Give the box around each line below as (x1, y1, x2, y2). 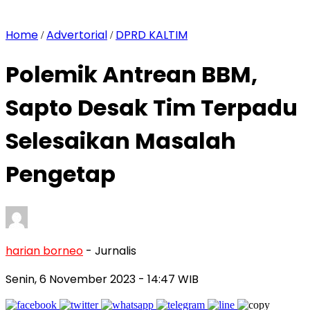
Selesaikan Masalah (6, 125, 236, 157)
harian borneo (6, 242, 83, 259)
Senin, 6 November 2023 (6, 271, 138, 287)
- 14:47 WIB (138, 271, 199, 287)
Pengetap (6, 158, 116, 190)
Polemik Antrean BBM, (6, 59, 257, 91)
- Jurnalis (86, 242, 136, 259)
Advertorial (46, 27, 107, 43)
